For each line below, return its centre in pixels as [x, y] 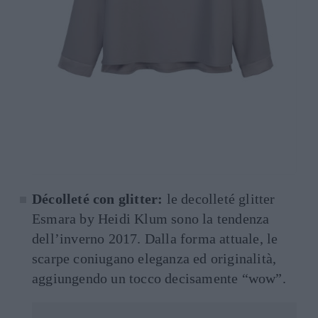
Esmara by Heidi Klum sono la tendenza [151, 219]
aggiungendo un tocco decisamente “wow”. [159, 279]
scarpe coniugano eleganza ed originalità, [154, 259]
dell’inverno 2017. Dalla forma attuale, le [155, 239]
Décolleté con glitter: [99, 199]
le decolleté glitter [221, 199]
